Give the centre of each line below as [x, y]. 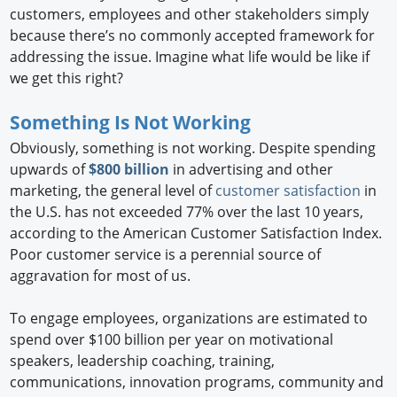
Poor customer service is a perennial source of [166, 254]
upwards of [50, 169]
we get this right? [69, 78]
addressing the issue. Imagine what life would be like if [190, 57]
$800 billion [129, 169]
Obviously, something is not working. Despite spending [193, 148]
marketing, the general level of [113, 190]
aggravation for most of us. [102, 275]
